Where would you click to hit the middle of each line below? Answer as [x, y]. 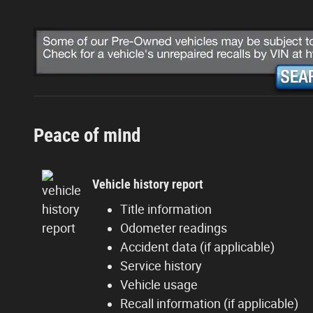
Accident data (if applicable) [197, 247]
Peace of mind [87, 135]
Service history [161, 265]
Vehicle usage [159, 284]
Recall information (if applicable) [209, 303]
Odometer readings [174, 228]
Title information [166, 209]
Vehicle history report [148, 184]
